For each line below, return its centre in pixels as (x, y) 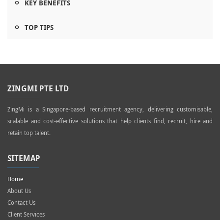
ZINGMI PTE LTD (38, 89)
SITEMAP (24, 158)
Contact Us (21, 203)
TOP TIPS (39, 27)
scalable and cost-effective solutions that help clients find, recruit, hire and (110, 121)
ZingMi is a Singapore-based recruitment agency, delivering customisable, (110, 109)
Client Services (26, 214)
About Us (19, 191)
